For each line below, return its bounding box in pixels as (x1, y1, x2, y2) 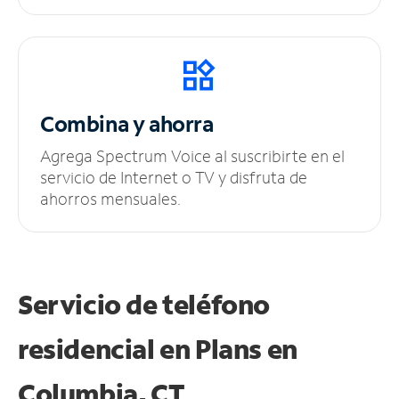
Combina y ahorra (40, 109, 214, 137)
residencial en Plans (18, 330, 267, 366)
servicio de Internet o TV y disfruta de (40, 166, 307, 188)
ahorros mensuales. (40, 187, 181, 209)
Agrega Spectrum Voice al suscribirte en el (40, 144, 345, 167)
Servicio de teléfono (18, 286, 271, 322)
